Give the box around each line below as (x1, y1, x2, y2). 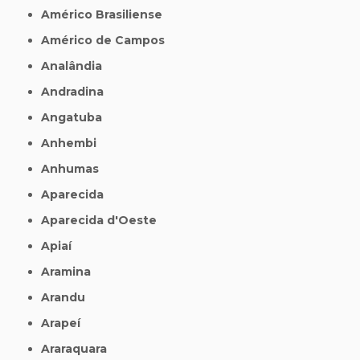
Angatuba (50, 110, 103, 125)
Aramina (50, 264, 92, 280)
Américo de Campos (50, 33, 166, 48)
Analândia (50, 59, 103, 74)
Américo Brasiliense (50, 7, 163, 22)
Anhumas (50, 162, 100, 177)
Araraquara (50, 342, 108, 357)
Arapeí (50, 316, 81, 331)
